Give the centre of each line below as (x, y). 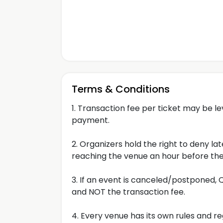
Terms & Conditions (121, 89)
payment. (91, 120)
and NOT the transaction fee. (128, 192)
